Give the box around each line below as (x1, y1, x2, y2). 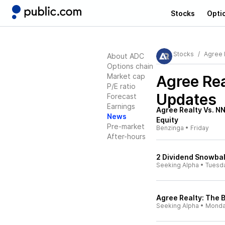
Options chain (107, 62, 153, 70)
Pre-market (107, 122, 145, 131)
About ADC (107, 52, 144, 60)
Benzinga (156, 124, 184, 132)
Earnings (107, 102, 135, 110)
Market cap (107, 72, 145, 80)
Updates (156, 90, 216, 108)
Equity (156, 116, 178, 124)
